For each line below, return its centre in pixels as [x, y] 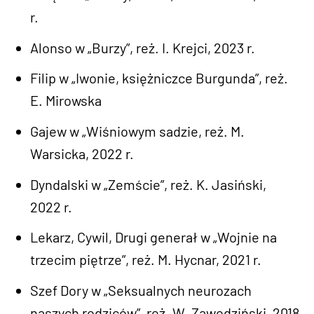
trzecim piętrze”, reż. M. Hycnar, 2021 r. [146, 260]
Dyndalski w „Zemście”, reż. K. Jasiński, [149, 184]
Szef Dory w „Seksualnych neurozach [141, 290]
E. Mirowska [66, 101]
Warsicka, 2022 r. [82, 153]
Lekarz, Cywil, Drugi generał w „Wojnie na [154, 237]
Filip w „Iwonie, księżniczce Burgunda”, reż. [159, 78]
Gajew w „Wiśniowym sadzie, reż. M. [138, 131]
